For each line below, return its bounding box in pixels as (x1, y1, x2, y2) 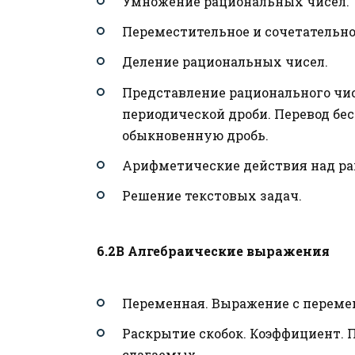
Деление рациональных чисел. (122, 53, 328, 71)
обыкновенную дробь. (122, 126, 269, 143)
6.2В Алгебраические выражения (97, 242, 330, 260)
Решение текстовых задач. (122, 187, 302, 204)
